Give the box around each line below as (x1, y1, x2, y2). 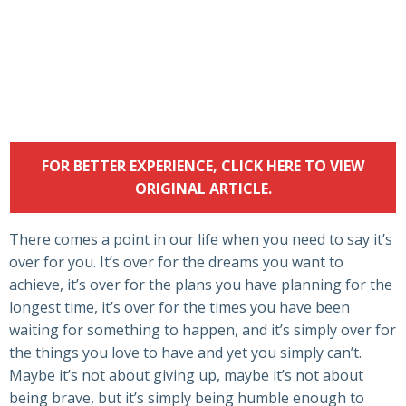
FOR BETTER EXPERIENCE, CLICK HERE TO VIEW (42, 156, 364, 177)
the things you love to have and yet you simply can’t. (9, 343, 362, 363)
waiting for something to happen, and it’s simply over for (9, 320, 396, 341)
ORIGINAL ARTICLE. (134, 179, 272, 199)
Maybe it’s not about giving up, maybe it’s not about (9, 365, 363, 386)
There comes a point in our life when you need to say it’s (9, 229, 392, 250)
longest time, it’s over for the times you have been (9, 297, 350, 318)
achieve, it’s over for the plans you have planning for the (9, 275, 392, 295)
